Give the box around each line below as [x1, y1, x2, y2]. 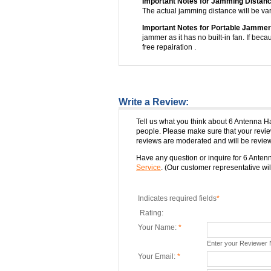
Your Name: [138, 223, 178, 232]
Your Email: [138, 252, 177, 261]
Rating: [140, 209, 163, 217]
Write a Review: [119, 97, 189, 107]
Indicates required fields [138, 194, 217, 203]
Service [136, 163, 161, 172]
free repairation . [142, 43, 196, 51]
